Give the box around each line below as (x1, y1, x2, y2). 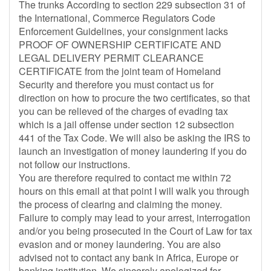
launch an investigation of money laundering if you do (19, 144, 247, 158)
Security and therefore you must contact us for (19, 77, 214, 91)
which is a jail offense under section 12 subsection (19, 117, 234, 131)
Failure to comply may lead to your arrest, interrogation (19, 211, 250, 224)
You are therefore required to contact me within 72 (19, 171, 231, 184)
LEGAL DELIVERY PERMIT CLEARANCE (19, 51, 204, 65)
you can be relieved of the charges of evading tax (19, 104, 228, 118)
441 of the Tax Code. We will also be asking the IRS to (19, 131, 250, 145)
